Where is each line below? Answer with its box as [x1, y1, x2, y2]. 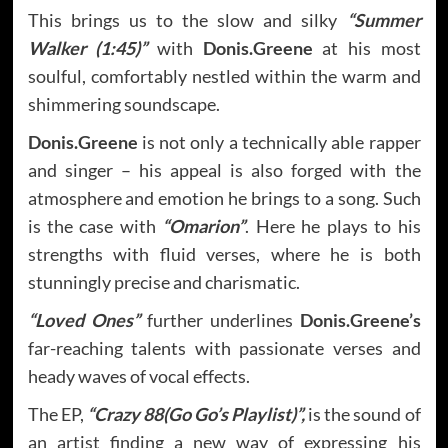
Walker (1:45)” [27, 36, 148, 59]
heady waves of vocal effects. [27, 364, 250, 387]
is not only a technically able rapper [137, 130, 421, 153]
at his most [312, 36, 421, 59]
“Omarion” [162, 214, 246, 237]
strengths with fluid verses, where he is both [27, 242, 421, 265]
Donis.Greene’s [299, 308, 421, 331]
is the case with [27, 214, 163, 237]
